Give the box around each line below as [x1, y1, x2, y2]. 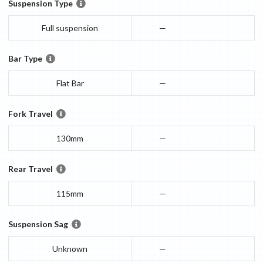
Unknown [52, 243, 88, 254]
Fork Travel [8, 108, 53, 119]
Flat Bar [56, 77, 84, 88]
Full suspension [42, 22, 99, 33]
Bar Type [8, 53, 42, 63]
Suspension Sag [8, 218, 68, 229]
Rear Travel [8, 163, 53, 174]
